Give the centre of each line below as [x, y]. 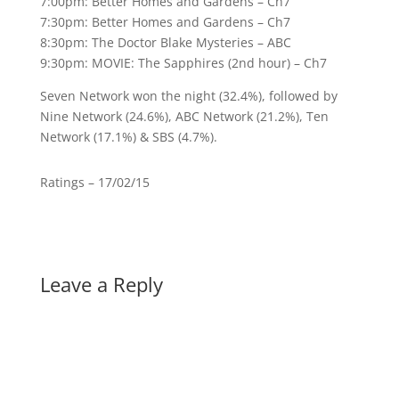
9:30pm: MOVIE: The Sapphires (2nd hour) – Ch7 [183, 62]
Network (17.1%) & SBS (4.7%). [128, 136]
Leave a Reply [101, 284]
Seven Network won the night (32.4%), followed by [188, 95]
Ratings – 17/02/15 [94, 182]
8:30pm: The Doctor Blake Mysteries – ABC [165, 42]
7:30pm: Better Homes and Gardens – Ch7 [165, 21]
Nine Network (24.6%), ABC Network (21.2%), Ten [184, 116]
